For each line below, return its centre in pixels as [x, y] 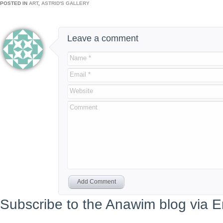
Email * [80, 74]
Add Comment [96, 182]
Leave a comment [103, 39]
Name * [80, 58]
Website [81, 91]
